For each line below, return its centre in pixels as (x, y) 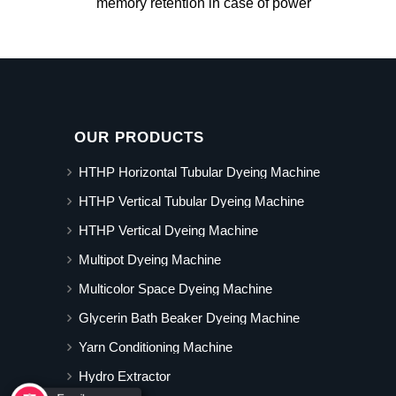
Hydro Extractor (125, 377)
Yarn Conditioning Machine (156, 347)
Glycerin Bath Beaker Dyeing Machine (189, 318)
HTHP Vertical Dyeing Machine (168, 231)
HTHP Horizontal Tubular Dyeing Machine (199, 172)
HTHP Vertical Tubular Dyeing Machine (191, 202)
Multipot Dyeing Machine (150, 260)
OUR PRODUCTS (139, 137)
